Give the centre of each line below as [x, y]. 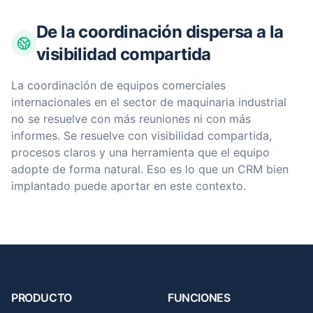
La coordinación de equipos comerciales [118, 85]
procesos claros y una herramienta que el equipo [140, 152]
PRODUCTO [42, 298]
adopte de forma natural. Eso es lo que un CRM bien [150, 169]
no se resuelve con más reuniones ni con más [131, 119]
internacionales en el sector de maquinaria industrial [149, 102]
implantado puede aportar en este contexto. [129, 186]
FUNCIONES [199, 298]
